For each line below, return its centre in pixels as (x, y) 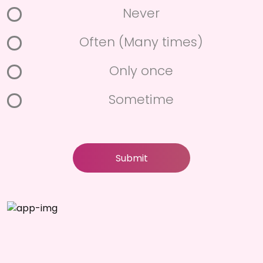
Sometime (141, 99)
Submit (131, 158)
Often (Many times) (141, 42)
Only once (141, 70)
